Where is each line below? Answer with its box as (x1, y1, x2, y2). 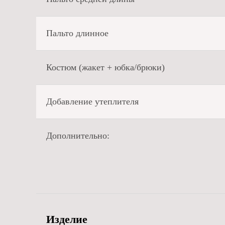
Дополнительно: (46, 131, 109, 141)
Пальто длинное (46, 28, 108, 38)
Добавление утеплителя (46, 96, 139, 106)
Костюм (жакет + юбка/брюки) (46, 62, 165, 72)
